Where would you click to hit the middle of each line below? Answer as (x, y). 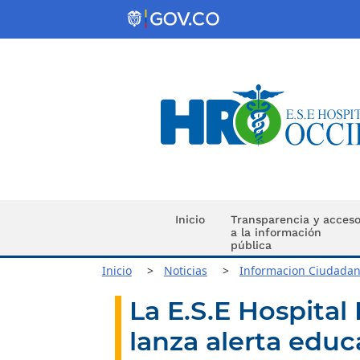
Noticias (185, 270)
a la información (276, 232)
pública (251, 245)
